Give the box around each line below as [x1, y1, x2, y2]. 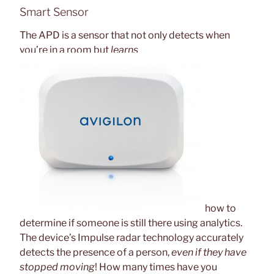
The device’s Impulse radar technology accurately [20, 231, 243, 243]
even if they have [171, 246, 246, 258]
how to [203, 202, 236, 214]
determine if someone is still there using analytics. [20, 217, 242, 229]
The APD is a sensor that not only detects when [20, 29, 230, 41]
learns [111, 43, 138, 56]
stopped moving [20, 261, 95, 273]
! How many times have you [95, 261, 217, 273]
